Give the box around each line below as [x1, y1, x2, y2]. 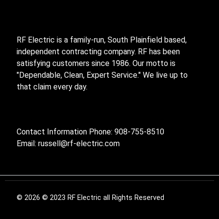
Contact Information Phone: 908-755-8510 [17, 127, 164, 137]
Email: [17, 139, 38, 149]
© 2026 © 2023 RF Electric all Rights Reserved [17, 193, 164, 202]
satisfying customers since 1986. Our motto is [17, 59, 175, 68]
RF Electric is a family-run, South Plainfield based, [17, 35, 187, 45]
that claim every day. [17, 82, 88, 92]
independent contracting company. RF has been [17, 47, 180, 57]
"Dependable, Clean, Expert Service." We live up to [17, 70, 188, 80]
